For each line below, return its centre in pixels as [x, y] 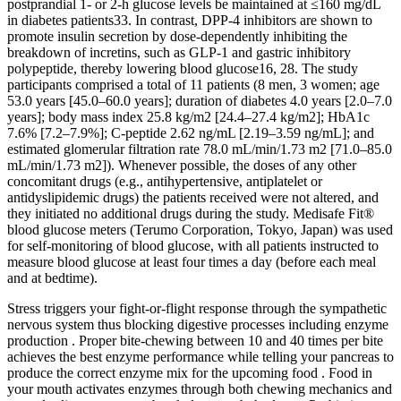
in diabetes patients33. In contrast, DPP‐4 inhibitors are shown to [190, 20]
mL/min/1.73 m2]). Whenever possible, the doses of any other [182, 165]
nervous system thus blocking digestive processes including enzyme [198, 324]
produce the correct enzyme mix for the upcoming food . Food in [190, 372]
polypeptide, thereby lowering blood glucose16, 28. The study [183, 68]
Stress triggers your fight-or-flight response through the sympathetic [197, 308]
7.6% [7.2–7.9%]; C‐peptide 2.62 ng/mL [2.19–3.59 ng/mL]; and [191, 132]
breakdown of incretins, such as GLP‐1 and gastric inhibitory [179, 52]
